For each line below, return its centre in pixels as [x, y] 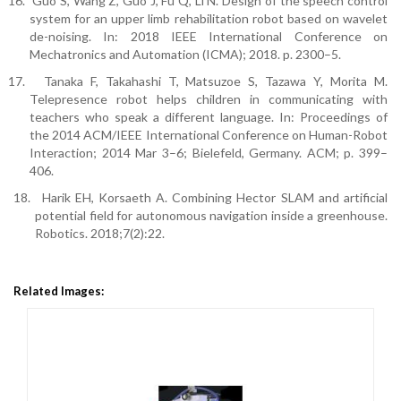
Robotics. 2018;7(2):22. [100, 234]
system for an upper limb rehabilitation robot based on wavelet [209, 19]
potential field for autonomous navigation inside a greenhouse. [211, 216]
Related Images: [59, 291]
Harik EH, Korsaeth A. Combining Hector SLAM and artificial [215, 198]
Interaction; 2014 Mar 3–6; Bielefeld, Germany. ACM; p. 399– [209, 153]
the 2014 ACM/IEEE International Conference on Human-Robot [209, 135]
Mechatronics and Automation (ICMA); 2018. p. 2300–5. [185, 55]
